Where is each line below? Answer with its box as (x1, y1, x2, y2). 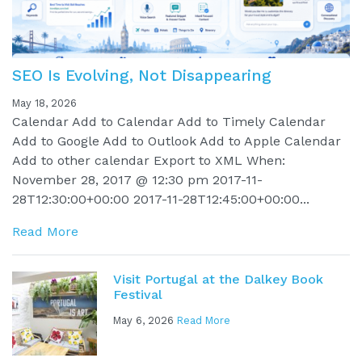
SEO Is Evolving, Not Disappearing (12, 65, 271, 85)
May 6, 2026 (112, 314, 177, 326)
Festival (112, 286, 162, 302)
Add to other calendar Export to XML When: (12, 152, 285, 168)
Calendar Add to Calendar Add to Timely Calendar (12, 113, 326, 129)
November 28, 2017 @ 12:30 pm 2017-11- (12, 171, 263, 187)
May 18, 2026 (12, 96, 77, 109)
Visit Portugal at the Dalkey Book (112, 271, 323, 287)
